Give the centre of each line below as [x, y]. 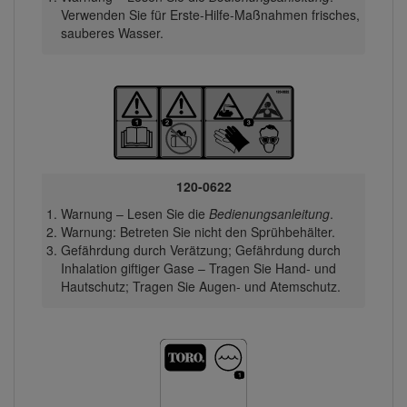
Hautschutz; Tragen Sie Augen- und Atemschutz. [200, 286]
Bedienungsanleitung [269, 213]
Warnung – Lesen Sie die [134, 213]
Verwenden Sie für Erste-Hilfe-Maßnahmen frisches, [210, 14]
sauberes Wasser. [112, 32]
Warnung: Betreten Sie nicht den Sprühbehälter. [198, 231]
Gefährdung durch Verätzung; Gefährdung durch [200, 249]
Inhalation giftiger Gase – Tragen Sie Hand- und [198, 268]
